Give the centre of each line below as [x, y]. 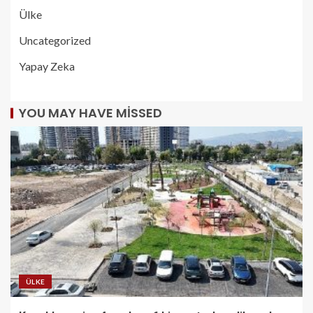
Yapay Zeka [47, 66]
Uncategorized [55, 40]
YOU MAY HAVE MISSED [90, 112]
